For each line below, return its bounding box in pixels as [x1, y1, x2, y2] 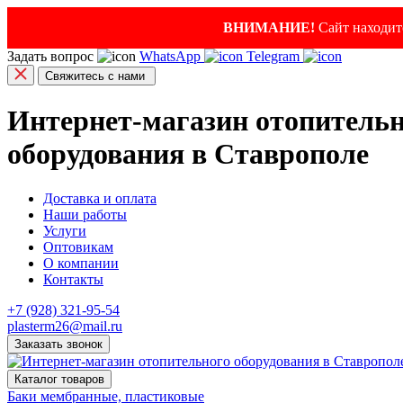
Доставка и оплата [43, 190, 157, 206]
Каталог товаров [14, 372, 104, 386]
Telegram [246, 49, 300, 64]
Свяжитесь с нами [45, 69, 145, 83]
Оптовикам [43, 238, 113, 255]
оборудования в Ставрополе [7, 138, 369, 171]
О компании [43, 255, 119, 271]
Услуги [43, 222, 86, 238]
